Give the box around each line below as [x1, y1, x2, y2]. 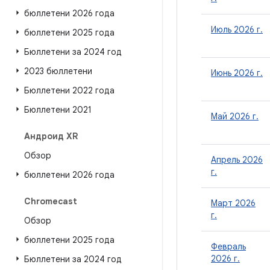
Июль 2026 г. [211, 24, 263, 35]
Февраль [211, 241, 246, 252]
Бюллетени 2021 [24, 104, 92, 115]
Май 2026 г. [211, 111, 259, 122]
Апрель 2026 [211, 154, 263, 165]
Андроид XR [24, 131, 78, 142]
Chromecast [24, 196, 77, 207]
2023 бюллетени [24, 66, 92, 77]
